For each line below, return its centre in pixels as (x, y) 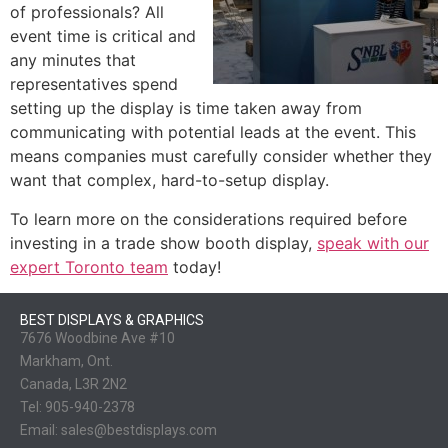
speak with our (373, 242)
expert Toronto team (89, 266)
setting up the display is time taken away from (186, 108)
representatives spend (94, 84)
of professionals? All (87, 12)
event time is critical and (103, 36)
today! (194, 266)
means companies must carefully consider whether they (221, 156)
